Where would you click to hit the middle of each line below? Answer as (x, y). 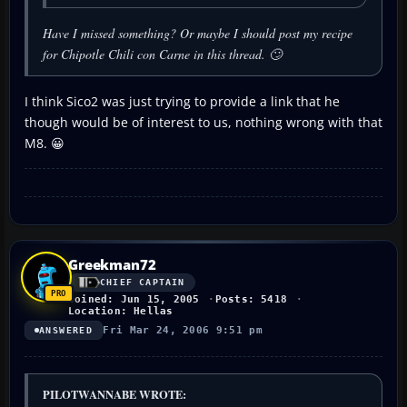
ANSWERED (66, 330)
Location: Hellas (121, 311)
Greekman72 (112, 264)
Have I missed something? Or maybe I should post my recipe (198, 33)
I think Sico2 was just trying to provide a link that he (182, 101)
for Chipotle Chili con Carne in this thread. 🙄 (162, 54)
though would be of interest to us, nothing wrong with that (203, 122)
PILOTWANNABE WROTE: (114, 394)
